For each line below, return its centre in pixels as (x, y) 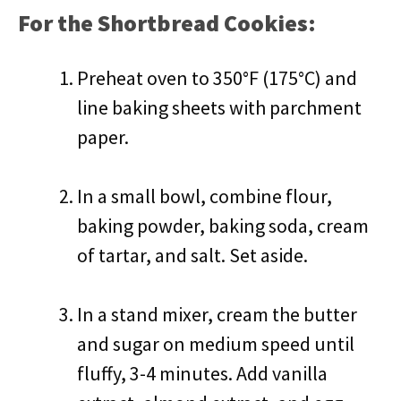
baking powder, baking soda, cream (223, 226)
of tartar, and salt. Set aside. (192, 255)
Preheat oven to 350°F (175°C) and (217, 78)
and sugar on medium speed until (216, 344)
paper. (103, 137)
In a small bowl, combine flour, (205, 196)
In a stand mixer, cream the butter (217, 314)
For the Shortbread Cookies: (167, 23)
